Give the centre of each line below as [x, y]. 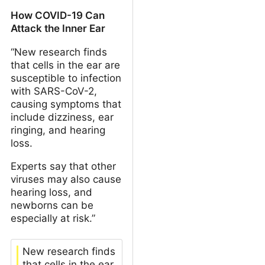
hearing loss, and [51, 192]
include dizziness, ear [62, 117]
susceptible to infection [66, 78]
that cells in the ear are [65, 65]
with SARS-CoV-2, [54, 91]
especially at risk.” [53, 218]
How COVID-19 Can [58, 15]
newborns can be [52, 205]
